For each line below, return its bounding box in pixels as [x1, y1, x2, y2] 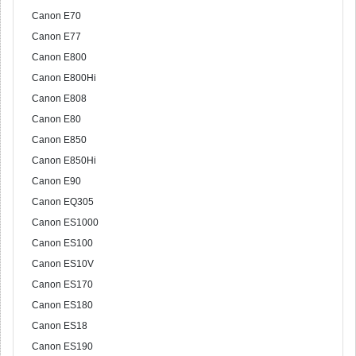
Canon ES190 [32, 341, 93, 352]
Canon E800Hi [32, 72, 96, 83]
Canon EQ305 [32, 196, 94, 207]
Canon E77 [32, 31, 81, 42]
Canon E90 [32, 176, 81, 187]
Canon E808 [32, 93, 87, 104]
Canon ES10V [32, 258, 94, 269]
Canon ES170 [32, 279, 93, 290]
